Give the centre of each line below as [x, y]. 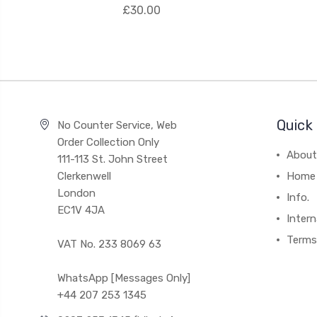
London [76, 193]
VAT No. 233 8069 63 [109, 244]
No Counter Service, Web [117, 125]
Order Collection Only [108, 142]
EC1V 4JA [81, 210]
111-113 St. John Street [112, 159]
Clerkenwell [84, 176]
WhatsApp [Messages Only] [123, 278]
